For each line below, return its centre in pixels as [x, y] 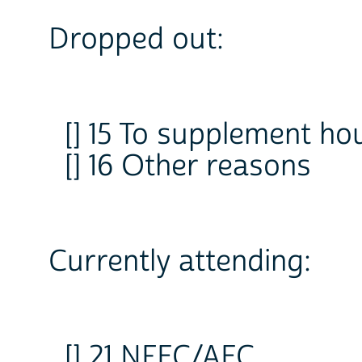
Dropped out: [136, 40]
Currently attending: [180, 262]
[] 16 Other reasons [188, 167]
